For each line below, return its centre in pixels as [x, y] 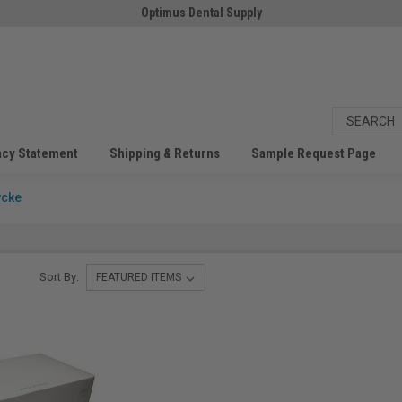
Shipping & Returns [164, 153]
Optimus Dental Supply [201, 13]
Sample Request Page [313, 153]
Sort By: [60, 277]
